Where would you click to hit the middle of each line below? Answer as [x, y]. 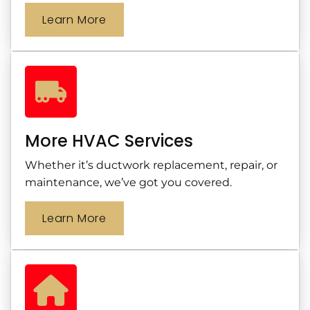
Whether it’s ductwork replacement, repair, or [151, 165]
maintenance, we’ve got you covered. [128, 182]
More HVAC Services [109, 140]
